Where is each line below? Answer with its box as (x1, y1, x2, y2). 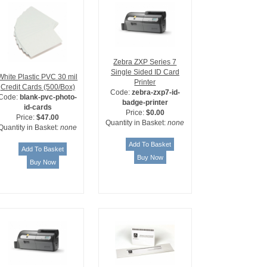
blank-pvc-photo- (20, 93, 77, 101)
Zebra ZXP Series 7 (113, 58, 177, 67)
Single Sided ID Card (110, 68, 179, 77)
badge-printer (122, 98, 168, 107)
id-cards (23, 103, 52, 111)
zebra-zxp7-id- (131, 88, 180, 97)
